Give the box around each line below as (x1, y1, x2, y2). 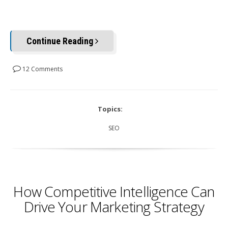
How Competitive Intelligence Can (13, 182, 215, 202)
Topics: (98, 104, 123, 114)
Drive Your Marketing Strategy (24, 197, 204, 217)
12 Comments (21, 65, 63, 74)
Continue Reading (26, 36, 95, 47)
